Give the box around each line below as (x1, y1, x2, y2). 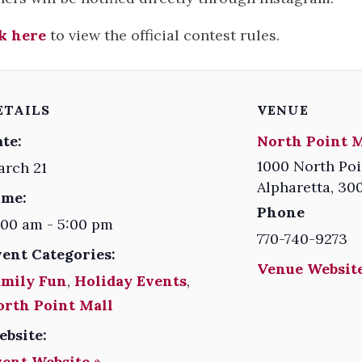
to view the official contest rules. (46, 26, 280, 44)
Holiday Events (74, 271, 187, 290)
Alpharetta (257, 178, 331, 196)
